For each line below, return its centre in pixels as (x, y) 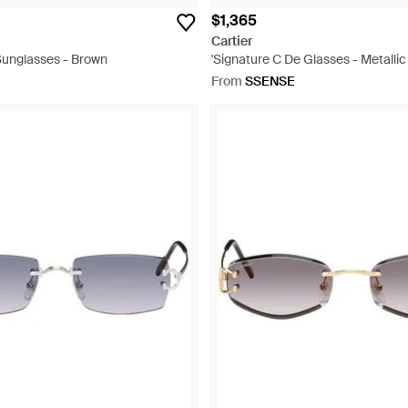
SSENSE (270, 81)
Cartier (232, 41)
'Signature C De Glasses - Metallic (309, 59)
